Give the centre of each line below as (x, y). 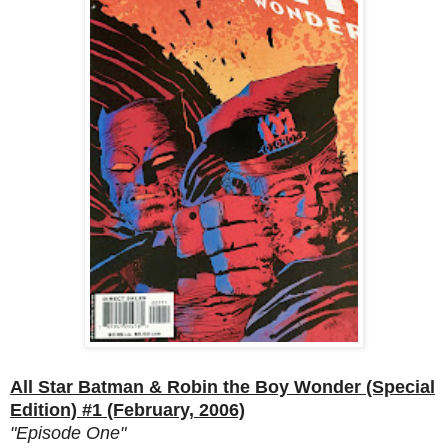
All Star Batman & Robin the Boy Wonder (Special (222, 386)
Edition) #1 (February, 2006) (127, 409)
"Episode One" (68, 432)
